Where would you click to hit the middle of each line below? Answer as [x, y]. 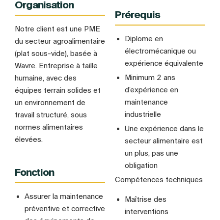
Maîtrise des [146, 199]
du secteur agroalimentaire [60, 41]
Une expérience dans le [164, 129]
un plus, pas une [151, 153]
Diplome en [144, 39]
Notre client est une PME [57, 29]
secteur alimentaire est [164, 141]
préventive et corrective [65, 208]
